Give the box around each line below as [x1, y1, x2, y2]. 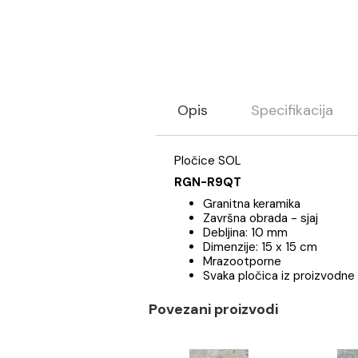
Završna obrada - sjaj [225, 312, 354, 331]
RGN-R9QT [193, 272, 268, 291]
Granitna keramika [225, 296, 335, 315]
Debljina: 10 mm [225, 328, 320, 347]
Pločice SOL [193, 249, 272, 267]
